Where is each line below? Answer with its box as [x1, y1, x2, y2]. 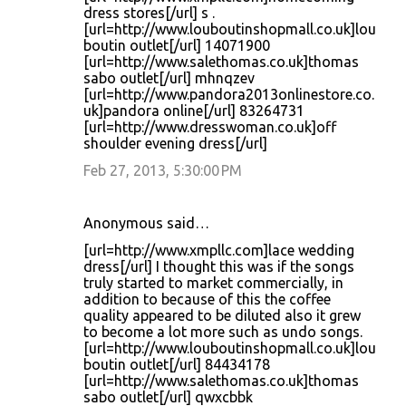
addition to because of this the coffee [83, 291, 331, 307]
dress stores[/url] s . [83, 5, 215, 21]
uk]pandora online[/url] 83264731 [83, 102, 304, 119]
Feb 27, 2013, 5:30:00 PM [83, 162, 242, 179]
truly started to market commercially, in [83, 275, 343, 291]
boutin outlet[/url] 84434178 [83, 356, 270, 372]
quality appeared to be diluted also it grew [83, 307, 361, 324]
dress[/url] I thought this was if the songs [83, 258, 354, 275]
